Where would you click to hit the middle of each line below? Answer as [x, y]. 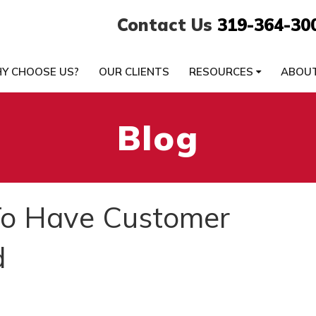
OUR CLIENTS [134, 72]
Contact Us [167, 24]
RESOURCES [222, 72]
